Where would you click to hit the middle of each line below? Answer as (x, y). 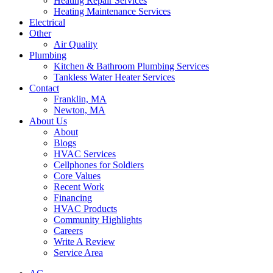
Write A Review (84, 241)
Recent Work (79, 186)
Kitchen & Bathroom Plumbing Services (131, 66)
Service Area (78, 252)
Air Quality (76, 44)
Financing (73, 197)
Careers (68, 230)
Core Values (77, 175)
